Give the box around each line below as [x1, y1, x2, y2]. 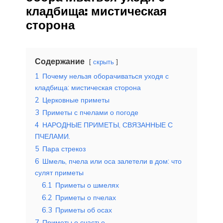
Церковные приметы [42, 95, 110, 105]
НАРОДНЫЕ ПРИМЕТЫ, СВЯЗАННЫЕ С [42, 120, 173, 129]
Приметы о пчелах [55, 193, 116, 202]
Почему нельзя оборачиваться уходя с [42, 71, 169, 81]
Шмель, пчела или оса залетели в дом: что [42, 156, 182, 166]
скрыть [93, 57, 114, 66]
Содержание [35, 56, 85, 66]
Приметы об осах [55, 205, 112, 215]
